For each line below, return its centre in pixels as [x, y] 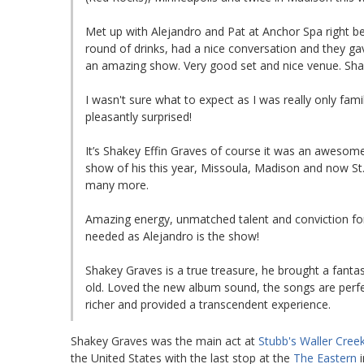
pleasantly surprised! [139, 116]
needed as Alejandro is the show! [172, 236]
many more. [117, 184]
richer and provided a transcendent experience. [208, 304]
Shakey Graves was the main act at [165, 340]
